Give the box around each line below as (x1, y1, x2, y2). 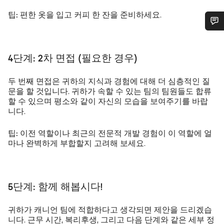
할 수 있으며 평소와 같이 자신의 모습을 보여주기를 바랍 (8, 96, 208, 106)
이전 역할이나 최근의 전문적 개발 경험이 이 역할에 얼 (18, 128, 212, 138)
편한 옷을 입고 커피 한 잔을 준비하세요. (18, 9, 161, 19)
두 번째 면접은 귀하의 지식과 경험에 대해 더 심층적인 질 (8, 76, 210, 86)
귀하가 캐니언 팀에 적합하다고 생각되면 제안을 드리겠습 (8, 204, 212, 214)
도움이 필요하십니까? (28, 33, 125, 45)
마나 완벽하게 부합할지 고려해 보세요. (8, 138, 145, 148)
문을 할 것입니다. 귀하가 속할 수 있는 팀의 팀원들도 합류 (8, 86, 211, 96)
